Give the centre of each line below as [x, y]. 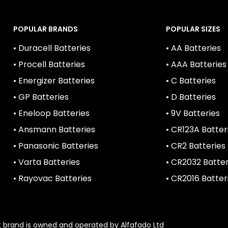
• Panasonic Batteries [56, 146]
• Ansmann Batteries [54, 129]
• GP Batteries [41, 97]
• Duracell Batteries [52, 48]
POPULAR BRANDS [46, 29]
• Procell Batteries [49, 64]
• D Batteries [191, 97]
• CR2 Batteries [196, 146]
